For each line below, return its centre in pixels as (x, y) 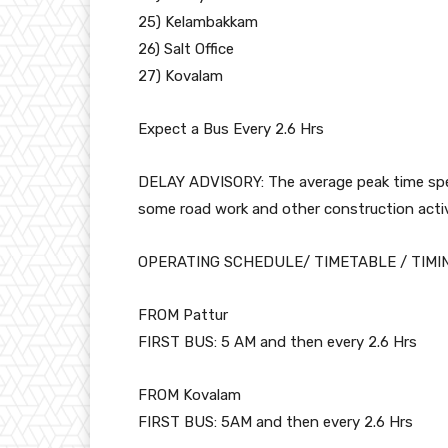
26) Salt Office (186, 49)
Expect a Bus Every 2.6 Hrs (231, 129)
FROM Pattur (183, 315)
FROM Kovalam (189, 395)
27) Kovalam (180, 76)
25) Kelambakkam (198, 22)
